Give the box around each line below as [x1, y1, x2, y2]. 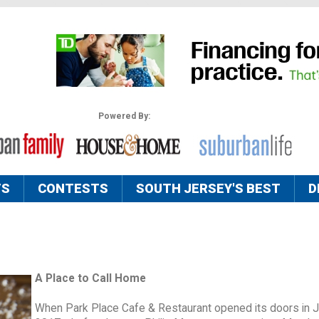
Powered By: [98, 111, 150, 122]
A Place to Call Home [35, 272, 146, 286]
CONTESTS [38, 181, 108, 197]
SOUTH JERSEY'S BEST [136, 181, 281, 197]
